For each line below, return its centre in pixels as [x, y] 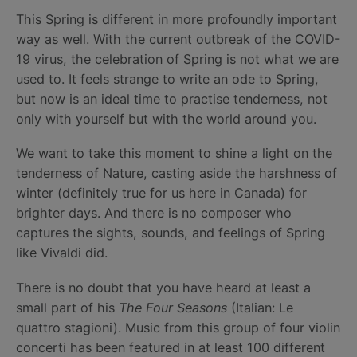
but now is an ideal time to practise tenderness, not [172, 99]
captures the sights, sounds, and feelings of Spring [171, 233]
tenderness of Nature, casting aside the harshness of [177, 173]
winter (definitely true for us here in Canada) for [161, 193]
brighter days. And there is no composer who [154, 213]
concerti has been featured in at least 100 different [171, 347]
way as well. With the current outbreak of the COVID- [178, 39]
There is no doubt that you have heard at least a [163, 287]
